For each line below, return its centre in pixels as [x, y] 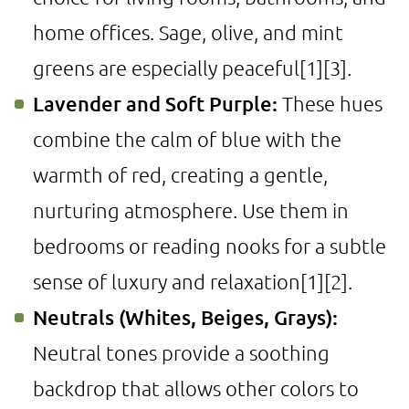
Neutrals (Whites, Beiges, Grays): [185, 317]
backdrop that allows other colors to [196, 388]
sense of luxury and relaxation [167, 281]
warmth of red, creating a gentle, [180, 174]
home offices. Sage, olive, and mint [188, 32]
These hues [330, 103]
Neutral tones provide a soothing [181, 352]
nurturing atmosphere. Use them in [191, 210]
